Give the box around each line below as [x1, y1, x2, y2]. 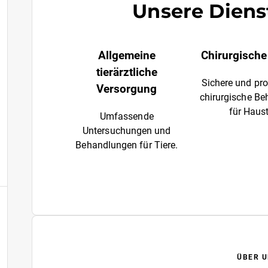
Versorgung [96, 83, 157, 96]
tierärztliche [96, 66, 157, 79]
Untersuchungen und [83, 125, 171, 136]
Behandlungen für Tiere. [75, 139, 178, 151]
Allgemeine [98, 49, 156, 62]
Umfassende [99, 111, 154, 122]
